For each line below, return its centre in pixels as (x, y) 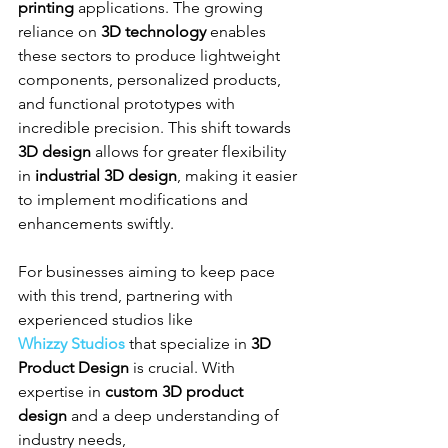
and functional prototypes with (128, 103)
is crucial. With (184, 367)
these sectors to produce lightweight (151, 55)
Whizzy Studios (71, 343)
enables (238, 31)
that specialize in (188, 343)
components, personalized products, (151, 79)
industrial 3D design (106, 175)
